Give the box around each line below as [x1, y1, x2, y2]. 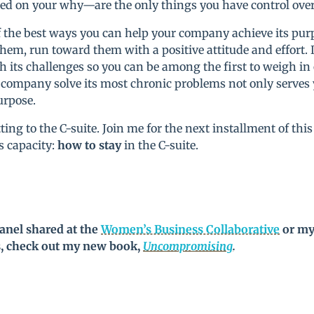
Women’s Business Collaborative [101, 222, 280, 237]
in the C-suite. [121, 138, 202, 153]
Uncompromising [143, 239, 233, 254]
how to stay [57, 138, 122, 153]
